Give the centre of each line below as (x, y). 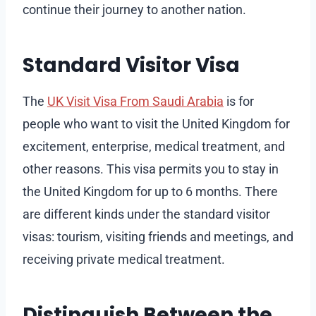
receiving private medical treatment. (124, 259)
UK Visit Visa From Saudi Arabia (135, 101)
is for (239, 101)
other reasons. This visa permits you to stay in (151, 169)
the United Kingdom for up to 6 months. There (150, 191)
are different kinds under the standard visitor (146, 214)
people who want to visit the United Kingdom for (156, 123)
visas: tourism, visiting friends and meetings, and (158, 236)
